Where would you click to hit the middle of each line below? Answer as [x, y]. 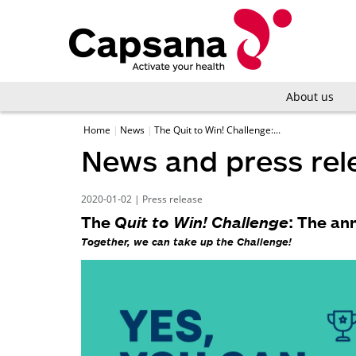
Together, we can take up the [159, 242]
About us [310, 97]
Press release [172, 199]
